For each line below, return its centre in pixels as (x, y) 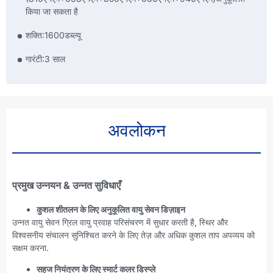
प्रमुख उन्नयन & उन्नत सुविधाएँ (66, 185)
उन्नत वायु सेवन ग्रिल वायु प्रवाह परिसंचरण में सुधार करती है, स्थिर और (120, 222)
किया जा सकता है (52, 11)
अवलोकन (136, 130)
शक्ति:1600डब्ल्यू (53, 35)
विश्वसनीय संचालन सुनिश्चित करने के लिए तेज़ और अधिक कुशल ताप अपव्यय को (133, 235)
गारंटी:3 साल (45, 59)
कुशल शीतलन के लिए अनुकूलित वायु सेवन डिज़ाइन (111, 209)
